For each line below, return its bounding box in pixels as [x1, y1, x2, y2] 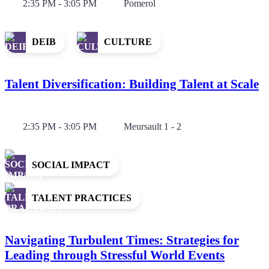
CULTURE [104, 37, 152, 47]
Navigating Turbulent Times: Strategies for [5, 232, 239, 247]
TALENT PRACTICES [32, 193, 131, 204]
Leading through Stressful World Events [5, 247, 225, 262]
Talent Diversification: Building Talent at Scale [5, 76, 259, 91]
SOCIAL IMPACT [32, 160, 110, 171]
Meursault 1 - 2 [124, 121, 181, 131]
